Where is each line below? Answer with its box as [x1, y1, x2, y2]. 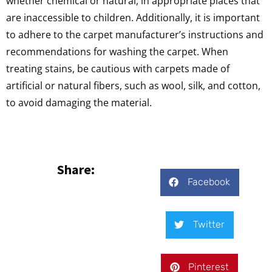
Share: [56, 160, 95, 178]
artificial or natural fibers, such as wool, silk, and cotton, [6, 79, 260, 93]
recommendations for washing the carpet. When [6, 45, 228, 59]
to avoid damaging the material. [6, 96, 152, 110]
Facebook [187, 176, 230, 188]
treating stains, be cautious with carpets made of [6, 62, 229, 76]
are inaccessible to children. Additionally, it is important [6, 11, 260, 25]
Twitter [192, 219, 225, 231]
